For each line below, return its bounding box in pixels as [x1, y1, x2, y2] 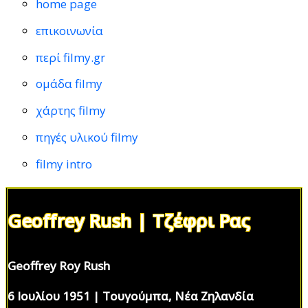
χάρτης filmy [36, 102, 107, 119]
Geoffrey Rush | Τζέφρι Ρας [8, 208, 250, 233]
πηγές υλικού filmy [36, 129, 139, 146]
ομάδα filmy [36, 76, 103, 92]
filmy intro [36, 155, 93, 172]
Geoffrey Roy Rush [8, 257, 110, 274]
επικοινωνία [36, 22, 104, 38]
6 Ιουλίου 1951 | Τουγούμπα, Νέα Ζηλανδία [8, 287, 254, 304]
